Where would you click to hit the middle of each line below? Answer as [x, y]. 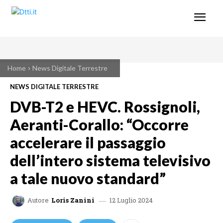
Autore [38, 200]
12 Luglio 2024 [131, 200]
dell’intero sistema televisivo [110, 160]
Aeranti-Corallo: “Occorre [99, 124]
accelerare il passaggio [88, 142]
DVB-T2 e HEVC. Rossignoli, [105, 106]
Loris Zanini [73, 200]
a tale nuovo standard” [88, 178]
